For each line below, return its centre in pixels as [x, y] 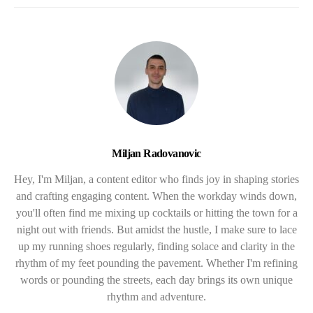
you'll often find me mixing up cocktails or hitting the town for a [156, 213]
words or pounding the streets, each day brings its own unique [156, 280]
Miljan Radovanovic [156, 154]
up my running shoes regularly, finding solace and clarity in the [156, 247]
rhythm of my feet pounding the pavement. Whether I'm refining [156, 263]
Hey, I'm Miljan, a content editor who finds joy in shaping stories [156, 180]
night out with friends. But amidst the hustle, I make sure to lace [156, 230]
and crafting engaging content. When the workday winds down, [156, 196]
